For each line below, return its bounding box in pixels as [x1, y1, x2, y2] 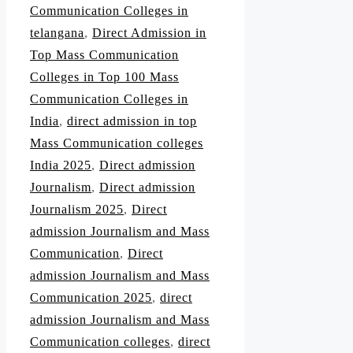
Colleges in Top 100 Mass [30, 70, 179, 84]
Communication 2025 [30, 291, 152, 305]
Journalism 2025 [30, 203, 124, 217]
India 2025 [30, 158, 91, 173]
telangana [30, 26, 84, 40]
